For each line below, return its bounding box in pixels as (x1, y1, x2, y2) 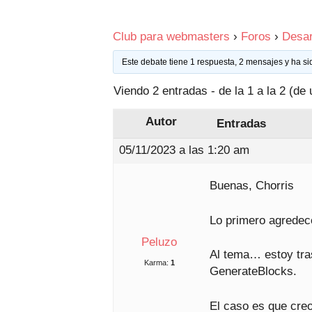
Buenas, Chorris (210, 179, 294, 192)
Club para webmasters (113, 30, 230, 43)
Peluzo (141, 235, 177, 249)
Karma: (143, 258, 169, 267)
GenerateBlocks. (210, 265, 297, 278)
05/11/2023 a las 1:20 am (119, 143, 249, 157)
